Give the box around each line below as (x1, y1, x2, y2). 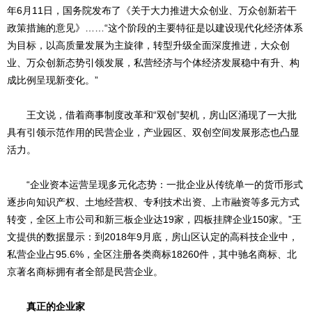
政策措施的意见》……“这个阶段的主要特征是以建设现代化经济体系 (7, 22, 303, 33)
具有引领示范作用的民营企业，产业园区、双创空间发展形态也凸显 (7, 126, 299, 138)
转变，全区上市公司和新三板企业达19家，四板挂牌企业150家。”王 (7, 213, 302, 225)
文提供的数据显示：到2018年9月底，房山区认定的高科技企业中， (7, 231, 298, 242)
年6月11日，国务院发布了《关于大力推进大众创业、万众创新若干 (7, 4, 297, 16)
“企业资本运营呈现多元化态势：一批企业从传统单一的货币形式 (7, 178, 303, 190)
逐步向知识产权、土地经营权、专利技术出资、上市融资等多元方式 (7, 196, 299, 208)
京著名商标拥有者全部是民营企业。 (7, 265, 163, 277)
